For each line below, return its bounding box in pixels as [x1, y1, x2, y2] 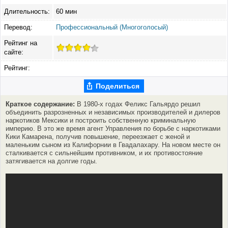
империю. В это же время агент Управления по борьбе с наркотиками [6, 125, 220, 133]
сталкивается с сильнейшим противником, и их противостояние [6, 149, 203, 157]
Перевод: [4, 23, 33, 31]
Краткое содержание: [6, 100, 75, 108]
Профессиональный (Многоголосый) [56, 23, 168, 31]
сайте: [4, 48, 23, 56]
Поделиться [95, 80, 139, 91]
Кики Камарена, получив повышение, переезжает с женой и [6, 133, 190, 141]
